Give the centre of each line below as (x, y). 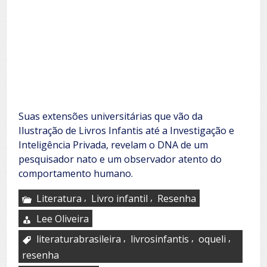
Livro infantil (119, 198)
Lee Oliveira (63, 218)
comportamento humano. (76, 173)
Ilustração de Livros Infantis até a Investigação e (126, 130)
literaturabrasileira (79, 239)
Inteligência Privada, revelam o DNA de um (113, 145)
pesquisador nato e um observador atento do (120, 159)
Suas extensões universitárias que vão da (111, 116)
